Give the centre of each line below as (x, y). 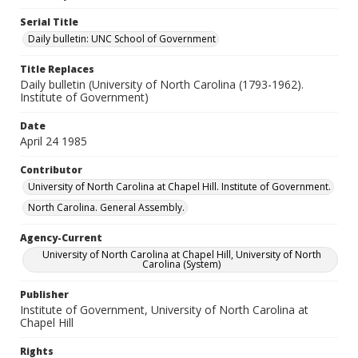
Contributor (51, 170)
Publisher (44, 294)
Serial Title (49, 22)
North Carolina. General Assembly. (106, 207)
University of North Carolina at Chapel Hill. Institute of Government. (179, 187)
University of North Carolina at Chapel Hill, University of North (181, 255)
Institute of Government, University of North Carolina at (164, 310)
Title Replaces (57, 69)
